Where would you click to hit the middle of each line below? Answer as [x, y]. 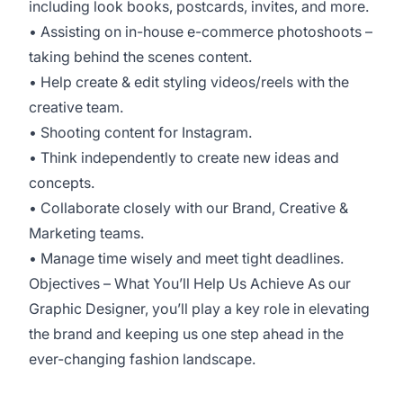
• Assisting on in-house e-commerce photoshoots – [201, 31]
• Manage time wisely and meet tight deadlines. [186, 258]
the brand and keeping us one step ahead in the [186, 334]
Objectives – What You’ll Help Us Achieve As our [190, 283]
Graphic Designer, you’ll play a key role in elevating [199, 309]
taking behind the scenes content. [140, 57]
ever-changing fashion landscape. [142, 359]
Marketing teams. [86, 233]
